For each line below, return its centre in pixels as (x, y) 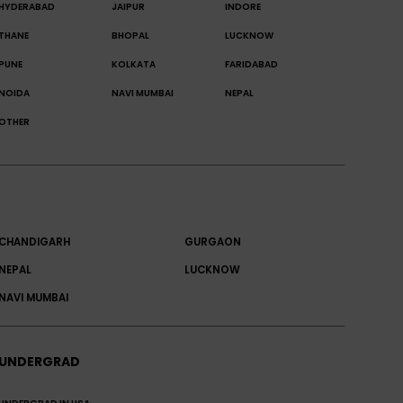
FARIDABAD (252, 65)
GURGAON (213, 242)
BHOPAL (131, 36)
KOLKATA (134, 65)
